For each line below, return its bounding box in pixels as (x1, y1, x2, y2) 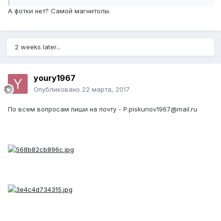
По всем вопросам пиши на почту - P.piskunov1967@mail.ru (8, 105, 197, 113)
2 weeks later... (15, 43, 61, 51)
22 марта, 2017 (82, 85, 130, 94)
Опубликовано (34, 85, 82, 94)
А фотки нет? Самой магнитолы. (8, 7, 110, 15)
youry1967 (34, 73, 75, 83)
